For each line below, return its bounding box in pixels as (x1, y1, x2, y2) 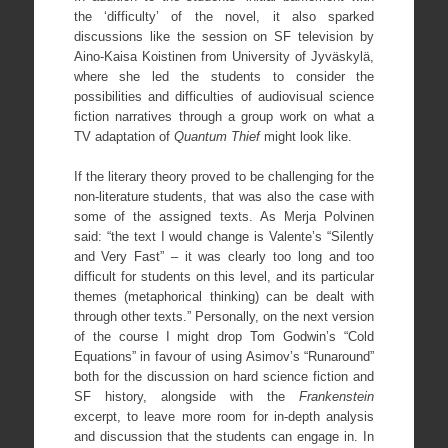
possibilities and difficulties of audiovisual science (73, 89, 375, 105)
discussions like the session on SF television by (73, 29, 375, 45)
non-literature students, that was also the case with (73, 188, 375, 204)
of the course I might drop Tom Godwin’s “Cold (73, 328, 375, 344)
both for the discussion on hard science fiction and (73, 368, 375, 384)
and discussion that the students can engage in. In (73, 428, 375, 444)
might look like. (263, 129, 352, 145)
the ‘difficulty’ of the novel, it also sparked (73, 9, 375, 25)
